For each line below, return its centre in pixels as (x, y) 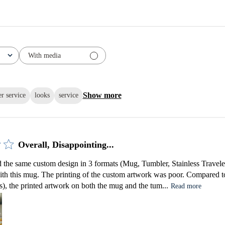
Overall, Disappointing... (66, 144)
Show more (102, 95)
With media (44, 55)
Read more (186, 186)
